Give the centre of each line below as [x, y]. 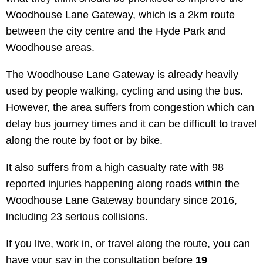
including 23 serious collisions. [78, 217]
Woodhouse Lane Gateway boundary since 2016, [122, 200]
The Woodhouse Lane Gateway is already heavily [122, 75]
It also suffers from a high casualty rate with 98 [115, 167]
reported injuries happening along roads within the [123, 184]
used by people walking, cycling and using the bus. [124, 91]
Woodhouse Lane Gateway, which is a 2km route [120, 15]
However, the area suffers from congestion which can [130, 107]
